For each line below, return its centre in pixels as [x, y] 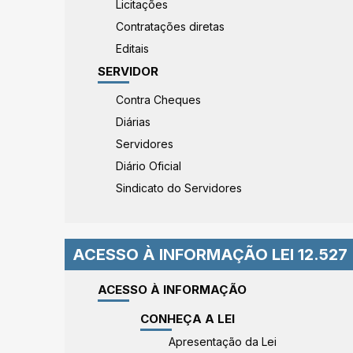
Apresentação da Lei [222, 342]
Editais [132, 48]
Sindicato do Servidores [179, 188]
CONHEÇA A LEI [188, 319]
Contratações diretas [170, 26]
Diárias [133, 122]
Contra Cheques [158, 100]
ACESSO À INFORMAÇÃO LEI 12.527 [210, 255]
